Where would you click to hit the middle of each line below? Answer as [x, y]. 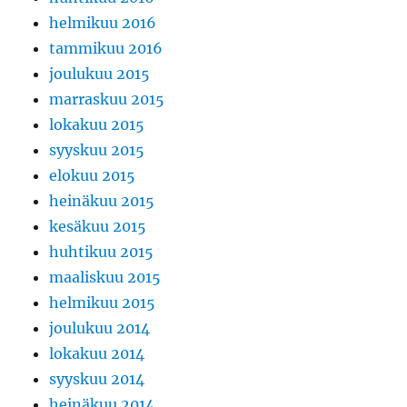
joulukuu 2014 [100, 328]
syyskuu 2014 [97, 379]
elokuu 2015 [93, 176]
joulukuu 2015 [100, 74]
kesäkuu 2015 [98, 227]
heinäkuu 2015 [102, 201]
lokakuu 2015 [97, 125]
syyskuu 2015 [97, 150]
